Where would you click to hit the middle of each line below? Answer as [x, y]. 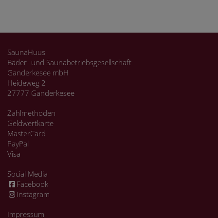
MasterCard [27, 133]
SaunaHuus [26, 52]
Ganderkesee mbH [38, 73]
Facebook [32, 184]
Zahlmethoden [31, 113]
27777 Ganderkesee [41, 93]
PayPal [18, 144]
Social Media [27, 174]
